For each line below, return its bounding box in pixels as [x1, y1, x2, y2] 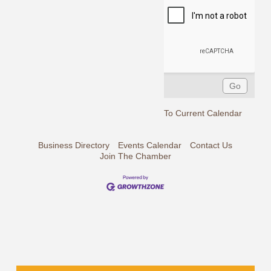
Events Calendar [118, 140, 182, 151]
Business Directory [38, 140, 110, 151]
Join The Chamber [99, 151, 171, 162]
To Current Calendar [164, 108, 243, 119]
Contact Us [190, 140, 233, 151]
